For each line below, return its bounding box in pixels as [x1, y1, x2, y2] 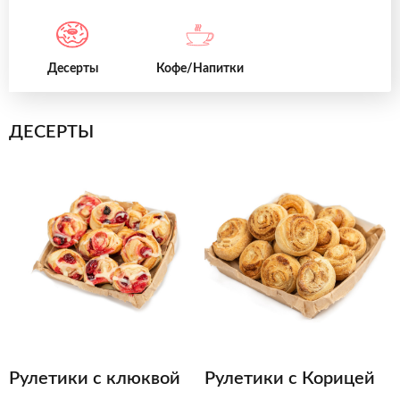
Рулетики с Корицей [204, 370, 375, 388]
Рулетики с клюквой [9, 370, 180, 388]
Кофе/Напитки [155, 62, 244, 76]
